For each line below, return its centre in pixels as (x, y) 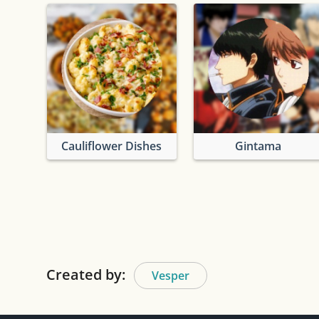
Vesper (171, 275)
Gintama (258, 146)
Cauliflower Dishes (112, 146)
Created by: (86, 274)
